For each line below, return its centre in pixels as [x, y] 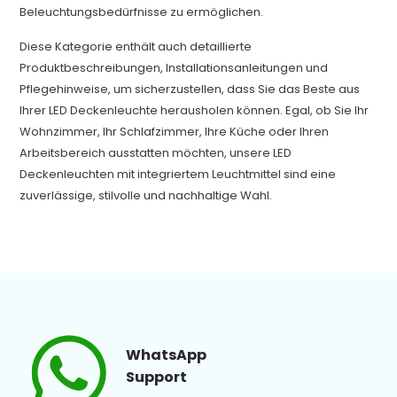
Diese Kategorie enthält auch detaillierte [136, 47]
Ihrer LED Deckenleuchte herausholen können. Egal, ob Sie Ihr [195, 110]
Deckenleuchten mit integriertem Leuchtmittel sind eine [178, 174]
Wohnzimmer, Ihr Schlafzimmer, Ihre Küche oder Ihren [175, 132]
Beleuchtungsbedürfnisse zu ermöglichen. [142, 12]
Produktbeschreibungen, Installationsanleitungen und [174, 68]
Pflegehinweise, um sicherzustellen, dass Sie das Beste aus [190, 89]
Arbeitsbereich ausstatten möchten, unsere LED [156, 153]
